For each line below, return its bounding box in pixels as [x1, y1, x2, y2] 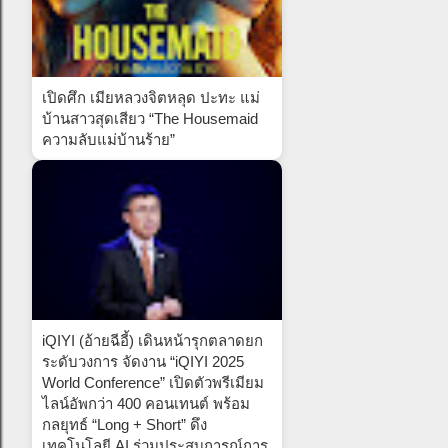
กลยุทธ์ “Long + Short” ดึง [42, 415, 207, 433]
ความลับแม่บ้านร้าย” [42, 130, 175, 148]
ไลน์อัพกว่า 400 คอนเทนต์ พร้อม [42, 394, 250, 412]
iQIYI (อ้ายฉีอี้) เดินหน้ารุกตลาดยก [42, 331, 263, 349]
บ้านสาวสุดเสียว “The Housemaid [42, 109, 258, 127]
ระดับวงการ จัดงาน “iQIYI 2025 [42, 352, 244, 370]
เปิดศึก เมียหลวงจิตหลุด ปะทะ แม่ [42, 88, 260, 106]
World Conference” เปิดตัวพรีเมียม [42, 373, 264, 391]
